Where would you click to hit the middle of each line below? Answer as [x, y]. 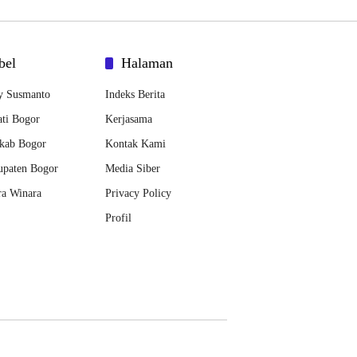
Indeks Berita [135, 95]
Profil [118, 218]
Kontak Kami [135, 144]
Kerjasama [129, 120]
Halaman [147, 63]
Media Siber [133, 169]
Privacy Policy [138, 194]
